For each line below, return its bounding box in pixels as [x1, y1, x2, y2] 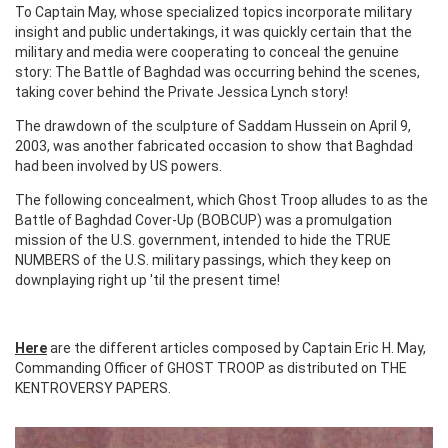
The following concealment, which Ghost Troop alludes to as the [15, 191, 428, 208]
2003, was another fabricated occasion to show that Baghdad [15, 137, 413, 154]
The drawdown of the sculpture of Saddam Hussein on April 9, [15, 117, 411, 134]
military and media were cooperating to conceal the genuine [15, 43, 399, 60]
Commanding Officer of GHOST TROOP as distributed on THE [15, 359, 407, 376]
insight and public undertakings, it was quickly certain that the [15, 23, 412, 40]
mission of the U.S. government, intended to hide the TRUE [15, 231, 391, 248]
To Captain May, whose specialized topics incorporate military [15, 3, 412, 20]
